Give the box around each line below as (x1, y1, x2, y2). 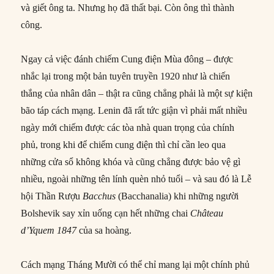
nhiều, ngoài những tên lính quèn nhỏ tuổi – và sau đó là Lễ (21, 173, 252, 184)
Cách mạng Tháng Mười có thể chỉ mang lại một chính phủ (21, 259, 250, 270)
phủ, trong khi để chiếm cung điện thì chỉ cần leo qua (21, 139, 226, 150)
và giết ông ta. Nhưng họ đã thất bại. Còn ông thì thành (21, 2, 235, 13)
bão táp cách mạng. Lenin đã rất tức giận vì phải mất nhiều (21, 105, 248, 116)
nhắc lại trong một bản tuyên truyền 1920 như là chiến (21, 70, 231, 81)
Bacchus (83, 190, 116, 201)
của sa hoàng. (76, 224, 132, 235)
